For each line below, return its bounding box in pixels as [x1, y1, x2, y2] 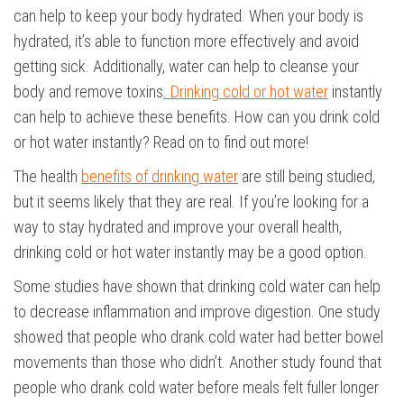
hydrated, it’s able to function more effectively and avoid [14, 32, 359, 50]
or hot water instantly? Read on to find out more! [14, 133, 308, 151]
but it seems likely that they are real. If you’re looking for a [14, 192, 369, 211]
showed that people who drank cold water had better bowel [14, 327, 383, 346]
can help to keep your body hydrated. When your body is [14, 6, 363, 25]
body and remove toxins [14, 82, 163, 101]
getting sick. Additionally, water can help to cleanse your [14, 57, 359, 76]
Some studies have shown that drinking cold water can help [14, 277, 381, 296]
